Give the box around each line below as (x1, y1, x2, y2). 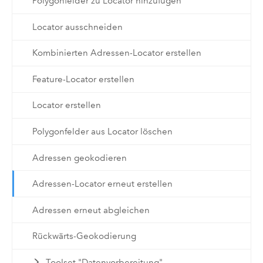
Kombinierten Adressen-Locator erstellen (32, 48, 201, 59)
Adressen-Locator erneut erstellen (32, 178, 173, 190)
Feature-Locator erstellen (32, 73, 134, 85)
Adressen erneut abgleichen (32, 204, 150, 215)
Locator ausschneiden (32, 21, 123, 32)
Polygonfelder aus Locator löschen (32, 126, 173, 137)
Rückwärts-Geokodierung (32, 231, 136, 242)
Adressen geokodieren (32, 152, 127, 163)
